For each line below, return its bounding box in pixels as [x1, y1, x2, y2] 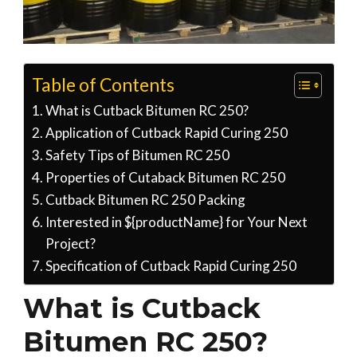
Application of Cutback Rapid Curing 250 [45, 124, 288, 142]
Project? [45, 235, 96, 253]
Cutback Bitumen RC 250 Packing [45, 191, 245, 209]
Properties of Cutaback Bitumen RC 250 [45, 169, 285, 186]
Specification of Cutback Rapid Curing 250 [45, 257, 296, 275]
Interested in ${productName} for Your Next [45, 214, 308, 231]
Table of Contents [31, 73, 175, 96]
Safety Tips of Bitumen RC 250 [45, 147, 229, 164]
